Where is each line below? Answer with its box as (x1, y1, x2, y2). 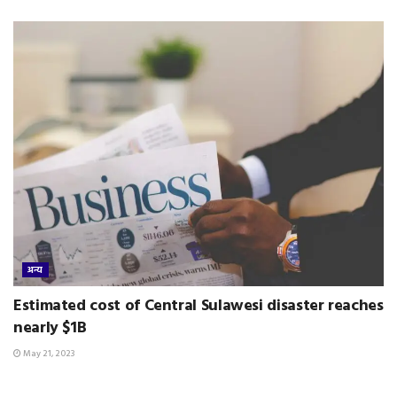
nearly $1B (13, 315, 87, 342)
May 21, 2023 (21, 346, 75, 362)
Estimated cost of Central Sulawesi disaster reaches (13, 293, 384, 320)
